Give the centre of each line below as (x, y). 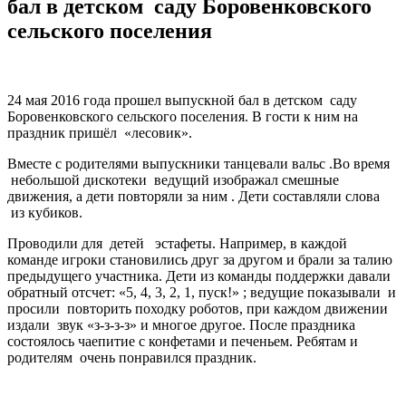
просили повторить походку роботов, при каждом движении (198, 308)
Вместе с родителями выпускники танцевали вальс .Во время (198, 163)
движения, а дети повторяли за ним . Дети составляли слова (193, 196)
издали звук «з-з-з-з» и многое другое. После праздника (181, 324)
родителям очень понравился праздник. (132, 357)
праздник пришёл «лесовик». (100, 132)
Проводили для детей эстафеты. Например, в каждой (177, 243)
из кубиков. (45, 212)
